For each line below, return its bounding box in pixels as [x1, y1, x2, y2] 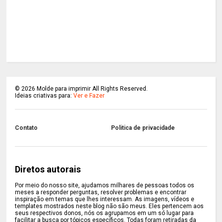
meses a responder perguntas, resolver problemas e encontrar [15, 188, 187, 196]
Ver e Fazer [73, 92, 105, 99]
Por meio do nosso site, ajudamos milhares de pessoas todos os [15, 181, 195, 189]
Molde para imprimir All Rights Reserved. [35, 85, 148, 92]
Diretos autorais [15, 164, 81, 174]
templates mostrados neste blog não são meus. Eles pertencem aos [15, 202, 204, 210]
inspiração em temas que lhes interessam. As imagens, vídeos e [15, 195, 195, 203]
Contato [15, 124, 38, 131]
